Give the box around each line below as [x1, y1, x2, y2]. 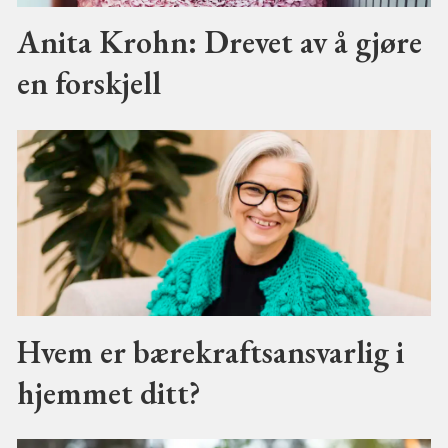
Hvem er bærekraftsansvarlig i [16, 330, 404, 372]
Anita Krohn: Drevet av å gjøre [16, 21, 422, 63]
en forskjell [16, 62, 161, 104]
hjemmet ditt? [16, 371, 201, 413]
